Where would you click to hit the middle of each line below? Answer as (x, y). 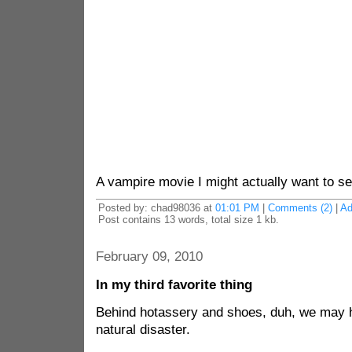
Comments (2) (300, 208)
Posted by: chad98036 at (156, 208)
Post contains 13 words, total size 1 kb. (188, 220)
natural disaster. (143, 330)
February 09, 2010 (149, 257)
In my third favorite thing (174, 285)
